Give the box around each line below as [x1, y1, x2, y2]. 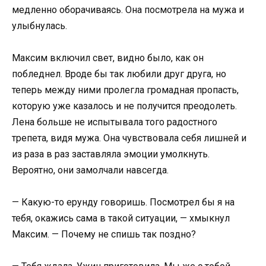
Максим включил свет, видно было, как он [12, 52, 204, 64]
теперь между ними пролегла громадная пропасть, [12, 84, 239, 96]
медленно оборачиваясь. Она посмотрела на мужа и [12, 4, 244, 15]
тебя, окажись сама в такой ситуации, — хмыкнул [12, 212, 230, 224]
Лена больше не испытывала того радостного [12, 116, 217, 128]
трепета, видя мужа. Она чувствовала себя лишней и [12, 132, 246, 144]
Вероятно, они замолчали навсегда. [12, 164, 169, 176]
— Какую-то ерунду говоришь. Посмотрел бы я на [12, 196, 235, 208]
